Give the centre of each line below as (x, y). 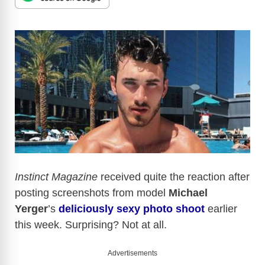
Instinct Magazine (56, 177)
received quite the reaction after (174, 177)
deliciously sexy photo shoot (132, 209)
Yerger (31, 209)
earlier (221, 209)
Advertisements (132, 253)
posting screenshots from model (92, 193)
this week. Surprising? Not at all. (91, 225)
